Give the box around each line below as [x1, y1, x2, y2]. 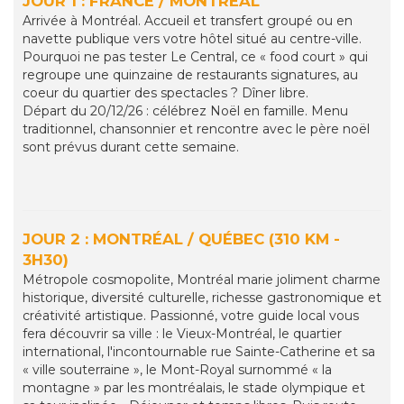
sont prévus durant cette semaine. [23, 139, 239, 156]
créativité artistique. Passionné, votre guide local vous [23, 308, 359, 325]
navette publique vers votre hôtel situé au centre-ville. [23, 31, 362, 48]
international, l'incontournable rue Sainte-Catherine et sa [23, 344, 375, 361]
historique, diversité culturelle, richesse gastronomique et [23, 289, 381, 307]
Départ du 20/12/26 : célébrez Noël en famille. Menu [23, 103, 348, 120]
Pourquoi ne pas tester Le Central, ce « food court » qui [23, 49, 368, 66]
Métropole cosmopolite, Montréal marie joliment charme [23, 271, 381, 289]
